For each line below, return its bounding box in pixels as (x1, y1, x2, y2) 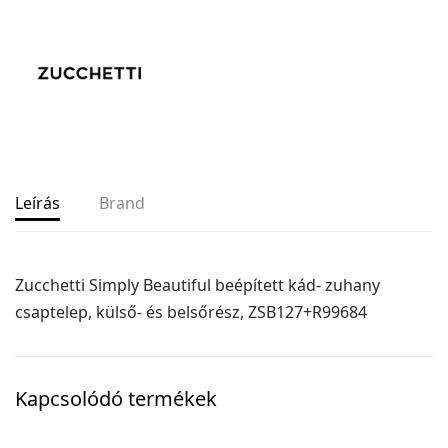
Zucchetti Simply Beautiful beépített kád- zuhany (15, 273, 381, 296)
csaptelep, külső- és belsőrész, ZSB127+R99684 (15, 300, 368, 323)
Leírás (15, 191, 60, 214)
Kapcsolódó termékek (15, 384, 217, 412)
